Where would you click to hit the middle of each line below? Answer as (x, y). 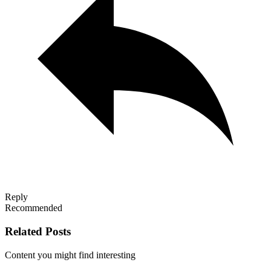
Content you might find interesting (70, 255)
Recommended (34, 208)
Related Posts (38, 232)
